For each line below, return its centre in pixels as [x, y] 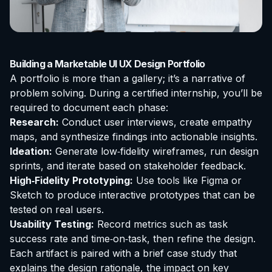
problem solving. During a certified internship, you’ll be [136, 93]
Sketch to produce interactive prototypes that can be [132, 195]
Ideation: [31, 151]
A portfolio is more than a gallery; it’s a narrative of [127, 79]
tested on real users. [57, 210]
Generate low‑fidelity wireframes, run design [155, 151]
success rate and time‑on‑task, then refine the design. [133, 239]
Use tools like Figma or [187, 181]
